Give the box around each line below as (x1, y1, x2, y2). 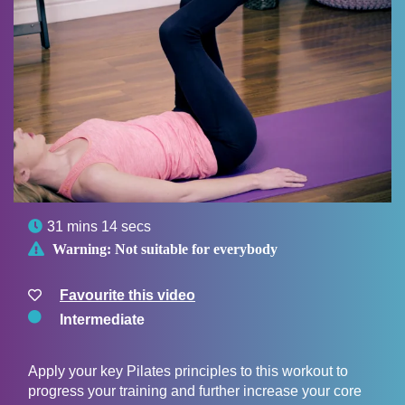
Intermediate (60, 312, 145, 328)
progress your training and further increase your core (28, 383, 362, 400)
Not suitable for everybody (115, 241, 278, 257)
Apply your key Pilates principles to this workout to (28, 363, 348, 380)
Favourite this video (60, 287, 195, 304)
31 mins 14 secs (47, 219, 151, 235)
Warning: (49, 241, 115, 257)
